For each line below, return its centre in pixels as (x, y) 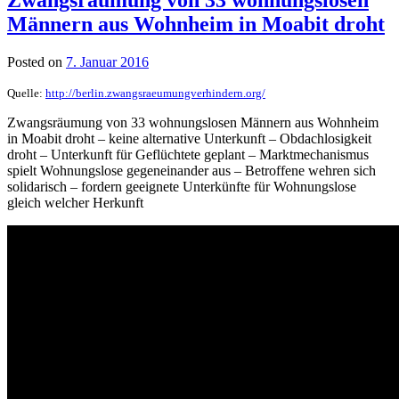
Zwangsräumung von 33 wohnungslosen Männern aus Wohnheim (193, 122)
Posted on (35, 61)
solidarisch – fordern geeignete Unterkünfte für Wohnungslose (182, 186)
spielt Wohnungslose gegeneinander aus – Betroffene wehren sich (191, 170)
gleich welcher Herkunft (75, 202)
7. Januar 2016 (107, 61)
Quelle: (26, 93)
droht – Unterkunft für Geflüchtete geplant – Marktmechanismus (188, 154)
